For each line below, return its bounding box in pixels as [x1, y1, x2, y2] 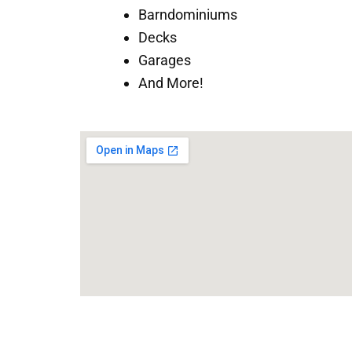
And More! [138, 75, 203, 91]
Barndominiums [138, 6, 237, 23]
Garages [138, 52, 191, 68]
